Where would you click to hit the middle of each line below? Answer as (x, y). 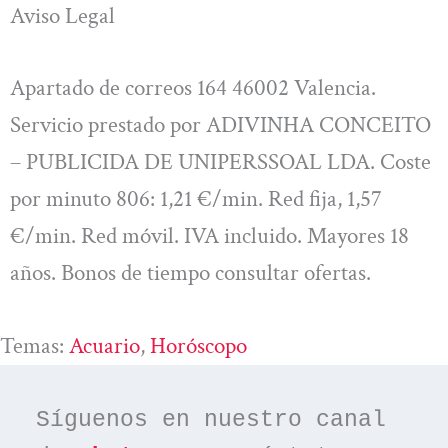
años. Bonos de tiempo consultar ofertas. (190, 272)
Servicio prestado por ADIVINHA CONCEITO (220, 124)
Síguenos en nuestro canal (211, 419)
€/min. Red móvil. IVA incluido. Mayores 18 (209, 235)
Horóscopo (198, 346)
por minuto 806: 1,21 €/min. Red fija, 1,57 (196, 198)
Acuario (104, 346)
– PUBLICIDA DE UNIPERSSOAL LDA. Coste (220, 161)
